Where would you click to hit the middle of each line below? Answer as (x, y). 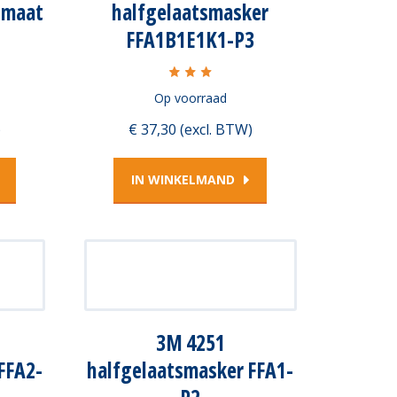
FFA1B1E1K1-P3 (190, 39)
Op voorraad (190, 97)
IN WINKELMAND (183, 180)
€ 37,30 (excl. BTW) (190, 130)
